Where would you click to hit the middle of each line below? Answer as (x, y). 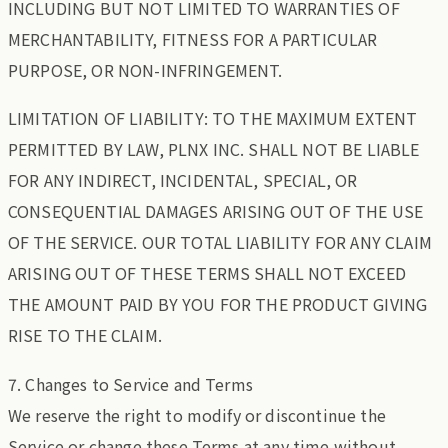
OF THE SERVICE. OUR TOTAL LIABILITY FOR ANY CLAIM (220, 242)
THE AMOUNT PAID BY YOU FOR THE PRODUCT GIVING (218, 304)
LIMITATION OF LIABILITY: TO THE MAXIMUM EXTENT (213, 118)
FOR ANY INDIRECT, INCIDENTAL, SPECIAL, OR (183, 180)
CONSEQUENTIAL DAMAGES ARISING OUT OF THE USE (216, 211)
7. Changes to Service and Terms (130, 383)
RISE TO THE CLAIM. (85, 335)
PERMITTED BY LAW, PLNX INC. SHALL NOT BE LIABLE (214, 149)
